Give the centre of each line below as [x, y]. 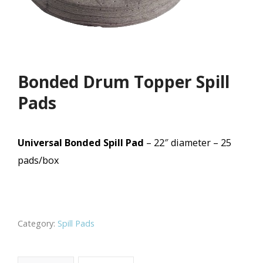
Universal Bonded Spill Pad [82, 143]
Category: [38, 223]
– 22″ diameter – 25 [189, 143]
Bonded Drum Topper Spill [124, 82]
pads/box [38, 160]
